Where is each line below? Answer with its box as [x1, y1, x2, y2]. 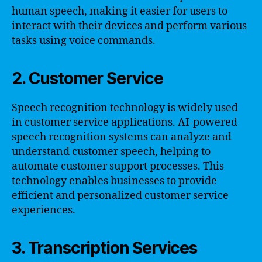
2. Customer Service [12, 68, 163, 88]
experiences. [12, 204, 75, 217]
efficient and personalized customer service [12, 189, 229, 202]
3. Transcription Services [12, 238, 197, 258]
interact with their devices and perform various [12, 19, 247, 33]
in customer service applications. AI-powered [12, 116, 237, 129]
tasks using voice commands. [12, 34, 156, 47]
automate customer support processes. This [12, 160, 224, 173]
